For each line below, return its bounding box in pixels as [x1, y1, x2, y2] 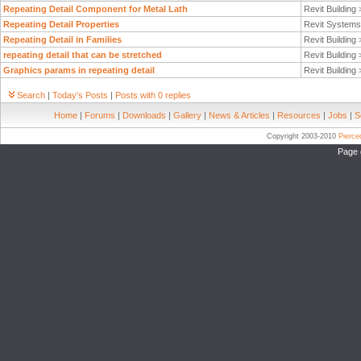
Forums [85, 110, 115, 120]
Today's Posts [52, 90, 108, 100]
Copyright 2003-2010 [267, 132, 339, 140]
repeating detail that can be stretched [3, 50, 162, 60]
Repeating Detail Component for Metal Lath [3, 4, 188, 14]
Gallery [173, 110, 201, 120]
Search [17, 90, 45, 100]
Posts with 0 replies [115, 90, 191, 100]
